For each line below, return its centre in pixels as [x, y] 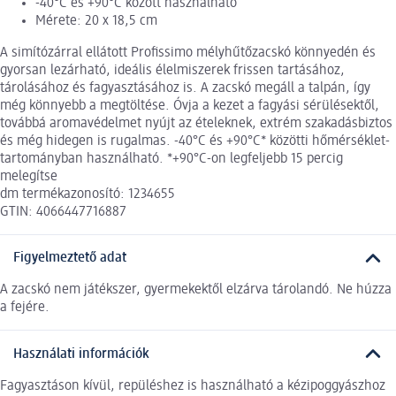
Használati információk [81, 354]
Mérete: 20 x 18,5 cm [96, 21]
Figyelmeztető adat [70, 259]
